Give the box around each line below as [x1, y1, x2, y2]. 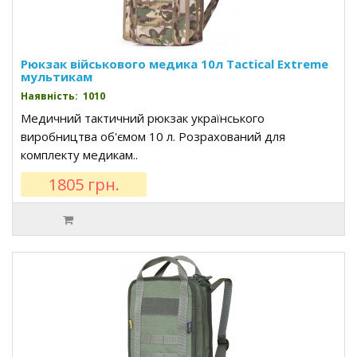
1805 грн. [48, 174, 120, 195]
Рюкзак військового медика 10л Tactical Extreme [21, 56, 328, 72]
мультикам [21, 69, 92, 84]
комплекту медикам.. [21, 147, 138, 163]
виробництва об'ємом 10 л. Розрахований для [21, 128, 285, 144]
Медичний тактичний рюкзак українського [21, 110, 265, 126]
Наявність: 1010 [21, 89, 105, 103]
